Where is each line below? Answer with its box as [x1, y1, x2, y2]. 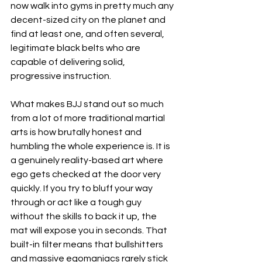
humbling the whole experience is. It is [11, 142, 172, 151]
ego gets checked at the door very [11, 170, 163, 179]
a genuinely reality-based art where [11, 156, 165, 165]
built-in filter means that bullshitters [11, 240, 165, 249]
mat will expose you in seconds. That [11, 226, 169, 235]
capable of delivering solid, [11, 57, 127, 67]
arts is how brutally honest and [11, 127, 143, 137]
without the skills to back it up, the [11, 212, 158, 221]
